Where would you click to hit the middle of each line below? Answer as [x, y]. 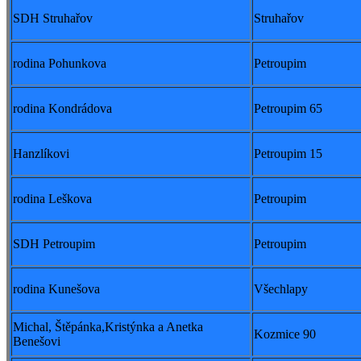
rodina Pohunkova [60, 64]
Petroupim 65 [288, 109]
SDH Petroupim [54, 244]
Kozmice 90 [285, 334]
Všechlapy [281, 289]
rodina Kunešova [56, 289]
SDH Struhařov [53, 19]
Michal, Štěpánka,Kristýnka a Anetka [108, 327]
